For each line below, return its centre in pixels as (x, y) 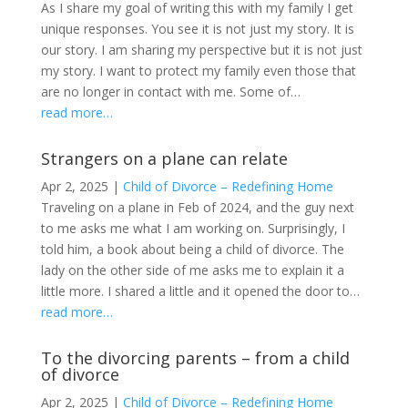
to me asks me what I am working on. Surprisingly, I (193, 228)
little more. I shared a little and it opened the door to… (200, 291)
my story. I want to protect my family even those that (198, 71)
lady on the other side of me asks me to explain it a (192, 270)
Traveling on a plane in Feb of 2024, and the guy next (197, 207)
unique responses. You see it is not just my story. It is (197, 29)
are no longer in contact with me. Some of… (170, 92)
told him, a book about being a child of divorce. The (192, 249)
